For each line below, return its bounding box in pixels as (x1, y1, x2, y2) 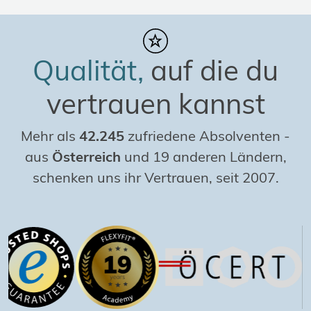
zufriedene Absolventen (128, 127, 280, 144)
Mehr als (21, 127, 79, 144)
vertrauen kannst (46, 86, 265, 121)
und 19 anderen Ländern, (120, 148, 287, 165)
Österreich (51, 148, 121, 165)
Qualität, (33, 53, 144, 87)
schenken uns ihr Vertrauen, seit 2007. (32, 169, 279, 186)
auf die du (144, 53, 278, 87)
